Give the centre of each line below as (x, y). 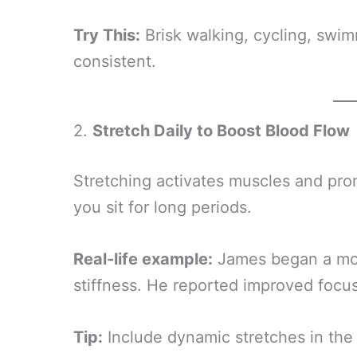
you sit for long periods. (163, 207)
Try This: (107, 35)
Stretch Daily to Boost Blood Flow (221, 131)
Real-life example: (143, 259)
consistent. (115, 61)
